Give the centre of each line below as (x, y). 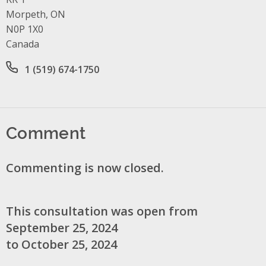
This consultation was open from (102, 211)
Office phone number (55, 69)
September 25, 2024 (62, 228)
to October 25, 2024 (61, 245)
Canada (23, 44)
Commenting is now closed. (85, 168)
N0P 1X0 (25, 29)
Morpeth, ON (36, 15)
